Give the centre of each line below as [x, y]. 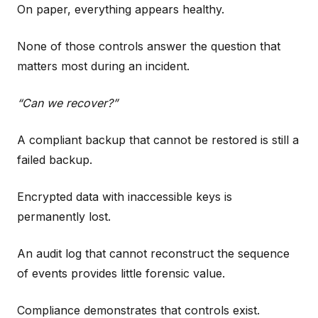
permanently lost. [64, 216]
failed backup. [55, 159]
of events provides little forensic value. [121, 273]
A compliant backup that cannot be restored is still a [158, 139]
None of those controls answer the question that [149, 46]
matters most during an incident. [103, 66]
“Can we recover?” [67, 103]
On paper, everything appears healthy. [121, 9]
